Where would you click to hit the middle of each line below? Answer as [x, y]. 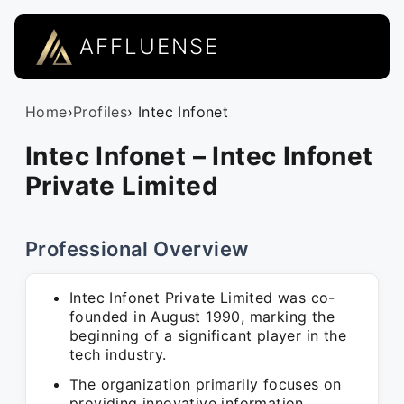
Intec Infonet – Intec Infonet [199, 156]
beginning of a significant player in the [208, 335]
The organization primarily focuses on [206, 384]
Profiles [101, 112]
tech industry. [118, 354]
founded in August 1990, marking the [202, 317]
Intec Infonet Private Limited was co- [202, 298]
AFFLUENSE [149, 46]
